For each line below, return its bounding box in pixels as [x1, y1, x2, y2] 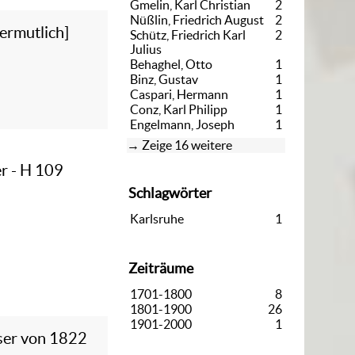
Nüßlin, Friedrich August [130, 12, 264, 27]
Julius [130, 41, 162, 56]
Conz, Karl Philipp [130, 101, 227, 116]
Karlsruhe [130, 211, 184, 226]
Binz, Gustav [130, 71, 198, 86]
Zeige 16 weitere [142, 137, 232, 152]
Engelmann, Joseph [130, 116, 235, 132]
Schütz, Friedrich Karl [130, 27, 246, 42]
